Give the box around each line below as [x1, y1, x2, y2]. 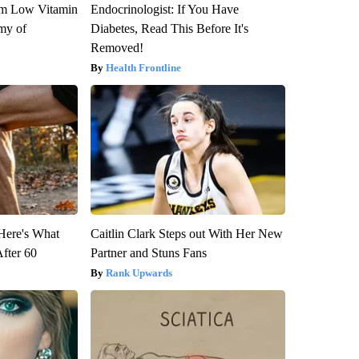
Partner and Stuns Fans [90, 246, 207, 260]
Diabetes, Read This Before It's [90, 22, 248, 36]
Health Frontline [105, 62, 181, 75]
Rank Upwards [105, 267, 172, 280]
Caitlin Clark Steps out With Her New [90, 227, 283, 241]
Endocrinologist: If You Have [90, 2, 239, 17]
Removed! [90, 41, 143, 55]
